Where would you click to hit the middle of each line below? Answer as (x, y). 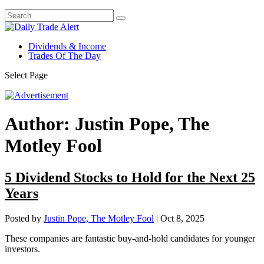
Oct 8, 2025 (182, 218)
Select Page (26, 75)
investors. (22, 249)
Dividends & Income (67, 46)
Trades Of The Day (65, 56)
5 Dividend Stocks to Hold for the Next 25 (130, 177)
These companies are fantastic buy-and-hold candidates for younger (130, 238)
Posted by (24, 218)
